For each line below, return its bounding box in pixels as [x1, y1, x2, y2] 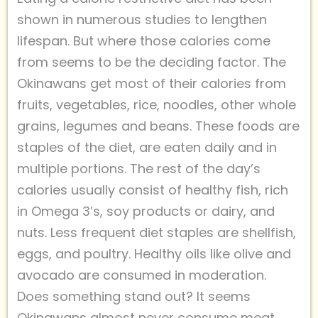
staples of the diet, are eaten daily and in [17, 138, 277, 156]
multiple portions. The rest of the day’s [17, 159, 261, 177]
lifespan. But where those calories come [17, 31, 270, 50]
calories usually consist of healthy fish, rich [17, 180, 288, 199]
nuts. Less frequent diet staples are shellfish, [17, 223, 296, 241]
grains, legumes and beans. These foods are [17, 116, 300, 135]
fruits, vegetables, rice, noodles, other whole [17, 95, 296, 114]
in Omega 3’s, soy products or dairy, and [17, 202, 275, 220]
